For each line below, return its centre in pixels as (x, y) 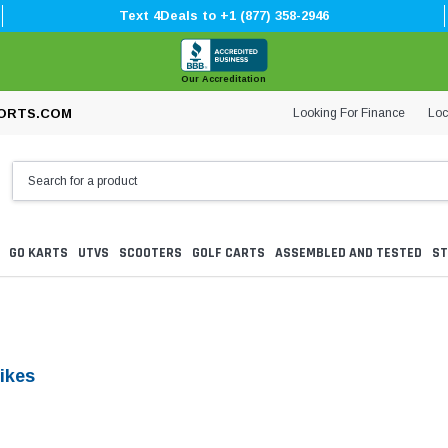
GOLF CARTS (228, 253)
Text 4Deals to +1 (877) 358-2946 (223, 15)
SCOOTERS (150, 253)
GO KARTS (38, 253)
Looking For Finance (349, 112)
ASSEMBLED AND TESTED (348, 253)
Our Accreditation (224, 79)
